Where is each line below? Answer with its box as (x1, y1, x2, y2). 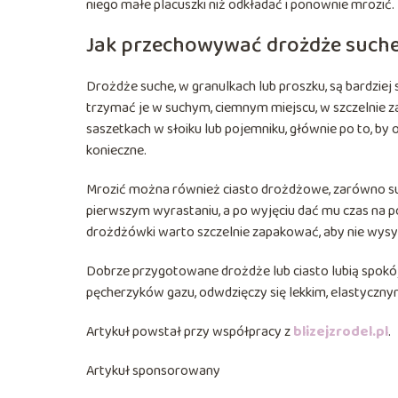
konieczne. (86, 139, 147, 162)
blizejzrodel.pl (293, 320, 388, 343)
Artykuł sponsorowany (86, 359, 220, 382)
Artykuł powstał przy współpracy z (86, 320, 293, 343)
